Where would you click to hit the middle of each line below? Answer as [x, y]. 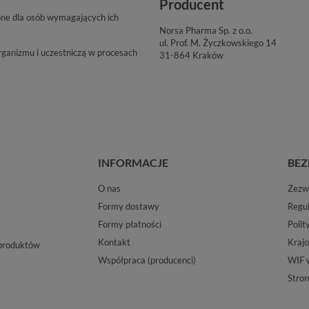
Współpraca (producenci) [147, 260]
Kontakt [114, 242]
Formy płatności [129, 224]
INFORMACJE [133, 162]
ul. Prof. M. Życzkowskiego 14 [218, 42]
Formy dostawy [128, 206]
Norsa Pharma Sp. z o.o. [207, 30]
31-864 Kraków [191, 55]
